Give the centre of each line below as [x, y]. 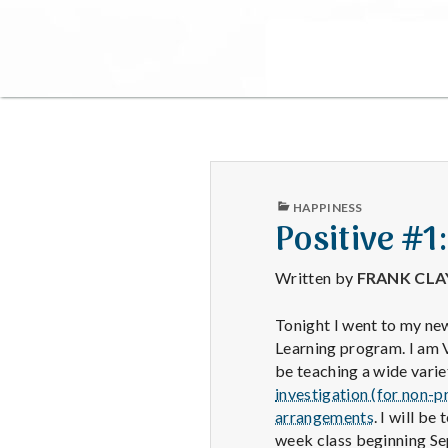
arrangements [324, 416]
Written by [316, 278]
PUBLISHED [308, 202]
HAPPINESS [327, 208]
